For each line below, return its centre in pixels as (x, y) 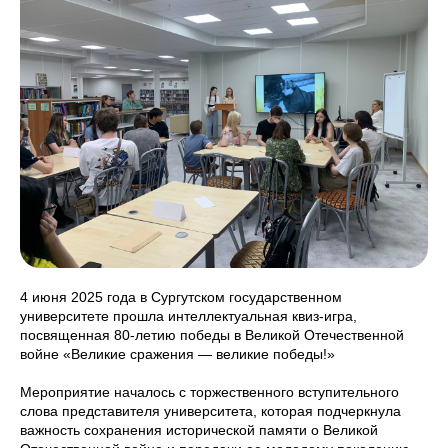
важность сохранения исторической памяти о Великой (199, 430)
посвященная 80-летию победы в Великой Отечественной (212, 335)
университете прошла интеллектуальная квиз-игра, (188, 316)
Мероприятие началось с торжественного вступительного (209, 392)
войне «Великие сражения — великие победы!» (177, 354)
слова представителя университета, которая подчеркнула (210, 411)
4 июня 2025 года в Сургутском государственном (181, 297)
